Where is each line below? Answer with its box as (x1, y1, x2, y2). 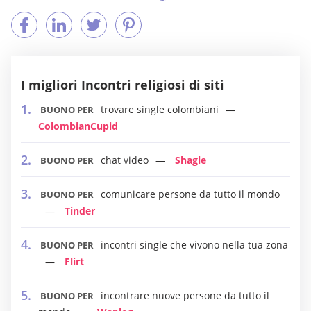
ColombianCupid (38, 119, 118, 133)
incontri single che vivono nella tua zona (101, 238, 288, 251)
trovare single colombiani (101, 103, 219, 116)
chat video (101, 153, 149, 167)
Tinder (65, 204, 95, 217)
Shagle (175, 153, 206, 167)
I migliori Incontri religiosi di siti (21, 76, 224, 93)
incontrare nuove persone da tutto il (101, 289, 269, 302)
